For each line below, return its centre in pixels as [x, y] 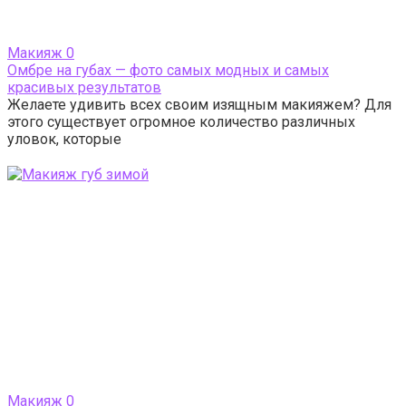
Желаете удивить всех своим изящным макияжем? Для [199, 105]
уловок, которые [64, 140]
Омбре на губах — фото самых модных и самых [168, 71]
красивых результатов [84, 88]
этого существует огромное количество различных [181, 122]
